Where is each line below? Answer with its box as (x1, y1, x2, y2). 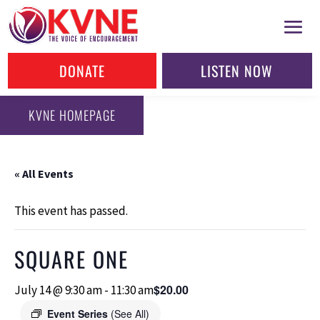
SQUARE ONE (14, 242, 129, 275)
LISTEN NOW (201, 60, 274, 81)
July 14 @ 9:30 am (14, 281, 102, 298)
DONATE (59, 60, 106, 81)
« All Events (14, 166, 74, 181)
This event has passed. (14, 202, 128, 219)
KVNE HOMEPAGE (28, 106, 116, 125)
